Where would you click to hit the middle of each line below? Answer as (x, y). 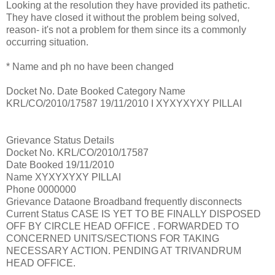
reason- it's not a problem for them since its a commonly (126, 29)
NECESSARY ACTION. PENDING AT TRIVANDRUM (124, 250)
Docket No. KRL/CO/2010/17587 (77, 152)
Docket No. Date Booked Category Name (96, 91)
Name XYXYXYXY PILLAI (64, 177)
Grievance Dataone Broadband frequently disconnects (124, 201)
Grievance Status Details (60, 140)
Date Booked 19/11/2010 (60, 165)
